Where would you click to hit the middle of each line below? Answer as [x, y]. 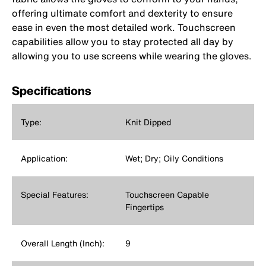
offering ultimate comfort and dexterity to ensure [122, 13]
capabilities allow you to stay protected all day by [123, 42]
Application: [44, 159]
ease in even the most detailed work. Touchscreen [124, 28]
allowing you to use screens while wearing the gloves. [132, 56]
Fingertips [144, 207]
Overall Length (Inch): [63, 243]
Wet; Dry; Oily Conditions [174, 159]
